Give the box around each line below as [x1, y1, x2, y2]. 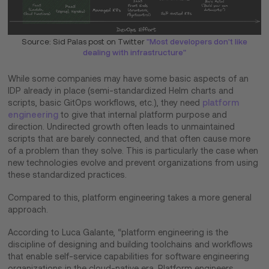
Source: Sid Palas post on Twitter [22, 37, 147, 46]
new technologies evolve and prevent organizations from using [8, 157, 259, 168]
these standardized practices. [8, 169, 127, 180]
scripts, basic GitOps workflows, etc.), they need [8, 97, 203, 107]
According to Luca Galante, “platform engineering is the [8, 227, 229, 237]
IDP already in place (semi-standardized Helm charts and [8, 85, 234, 95]
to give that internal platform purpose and [58, 109, 228, 119]
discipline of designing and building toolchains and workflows [8, 239, 253, 249]
